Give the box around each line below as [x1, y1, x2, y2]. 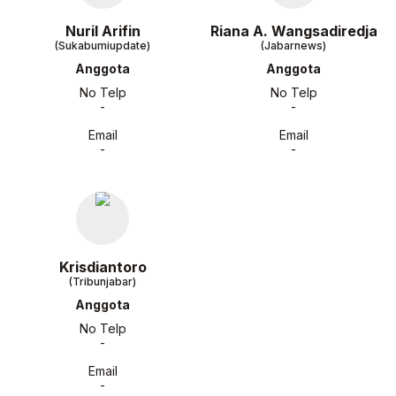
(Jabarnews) [261, 39, 326, 52]
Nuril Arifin [65, 22, 141, 40]
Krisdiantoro [58, 258, 147, 276]
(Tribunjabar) [69, 275, 136, 288]
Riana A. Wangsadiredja [209, 22, 377, 40]
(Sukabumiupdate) [55, 39, 150, 52]
